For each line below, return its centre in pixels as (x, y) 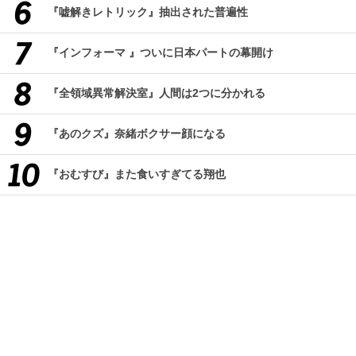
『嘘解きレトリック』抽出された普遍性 (148, 12)
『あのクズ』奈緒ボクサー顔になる (137, 133)
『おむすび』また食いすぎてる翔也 (137, 174)
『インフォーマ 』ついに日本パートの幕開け (161, 52)
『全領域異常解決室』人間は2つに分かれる (157, 93)
